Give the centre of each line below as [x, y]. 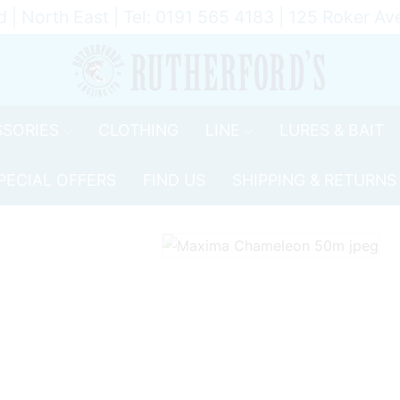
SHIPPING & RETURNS [314, 180]
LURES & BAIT [331, 130]
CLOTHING [138, 130]
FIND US [174, 180]
